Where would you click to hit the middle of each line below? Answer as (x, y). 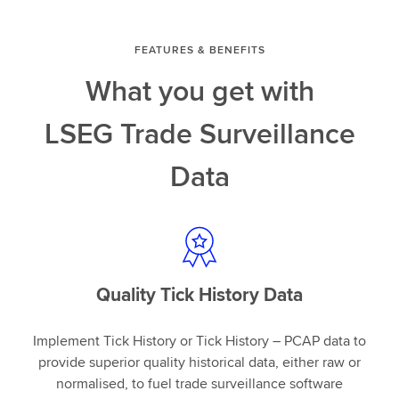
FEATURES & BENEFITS (199, 49)
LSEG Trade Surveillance (199, 133)
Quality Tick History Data (199, 294)
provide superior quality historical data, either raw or (199, 362)
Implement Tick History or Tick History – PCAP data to (199, 341)
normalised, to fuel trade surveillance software (199, 383)
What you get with (199, 90)
